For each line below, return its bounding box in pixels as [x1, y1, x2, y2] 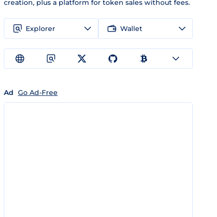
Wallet [120, 24, 142, 33]
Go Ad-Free [18, 88, 58, 97]
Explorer [26, 24, 55, 33]
